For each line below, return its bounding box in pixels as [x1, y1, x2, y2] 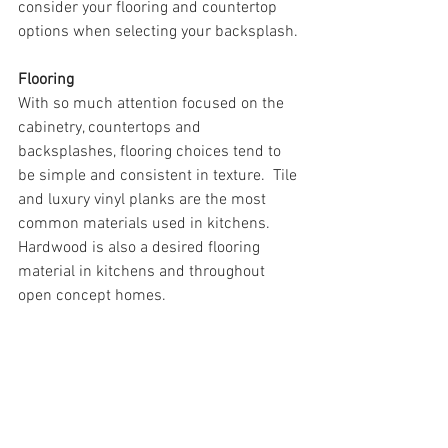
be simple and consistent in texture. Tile [18, 166, 301, 186]
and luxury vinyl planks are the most [18, 190, 270, 210]
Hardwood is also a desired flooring [18, 238, 264, 258]
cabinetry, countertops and [18, 118, 205, 138]
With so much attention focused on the [18, 94, 288, 114]
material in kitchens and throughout [18, 262, 269, 282]
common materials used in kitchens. [18, 214, 278, 234]
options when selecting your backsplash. [18, 22, 298, 42]
